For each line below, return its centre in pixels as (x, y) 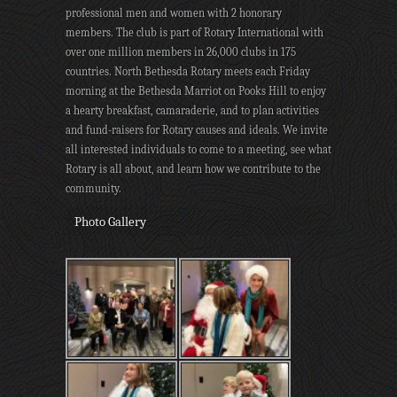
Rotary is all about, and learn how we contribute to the (193, 168)
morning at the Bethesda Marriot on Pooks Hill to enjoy (196, 90)
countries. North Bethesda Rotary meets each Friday (188, 71)
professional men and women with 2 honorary (174, 12)
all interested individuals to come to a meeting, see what (198, 149)
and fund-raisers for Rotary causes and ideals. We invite (197, 129)
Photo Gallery (110, 221)
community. (93, 188)
